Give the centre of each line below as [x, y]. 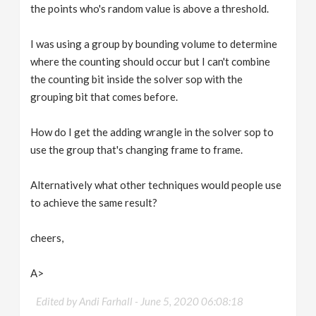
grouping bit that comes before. [104, 97]
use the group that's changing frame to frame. [137, 150]
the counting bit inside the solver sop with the [137, 79]
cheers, [47, 238]
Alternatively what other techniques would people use [156, 185]
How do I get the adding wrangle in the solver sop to [152, 132]
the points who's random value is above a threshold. [150, 8]
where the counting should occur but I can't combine [151, 61]
